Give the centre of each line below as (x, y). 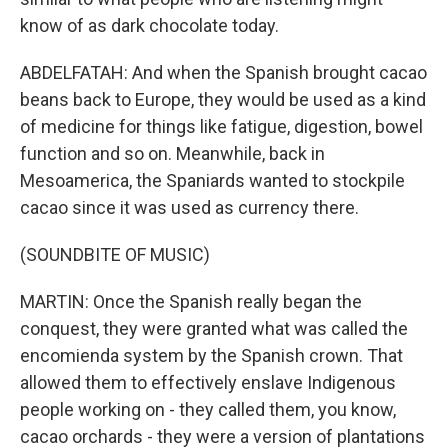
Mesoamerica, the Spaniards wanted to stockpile (212, 180)
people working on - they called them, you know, (208, 409)
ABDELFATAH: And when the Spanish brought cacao (223, 72)
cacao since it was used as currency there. (189, 207)
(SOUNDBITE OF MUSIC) (115, 254)
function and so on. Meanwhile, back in (172, 153)
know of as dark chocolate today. (149, 25)
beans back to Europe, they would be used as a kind (223, 99)
